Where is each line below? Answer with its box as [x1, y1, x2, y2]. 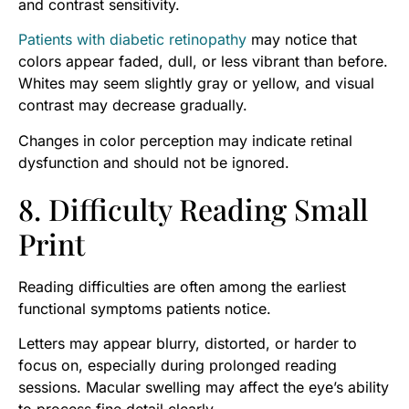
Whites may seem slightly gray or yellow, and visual [18, 74, 374, 93]
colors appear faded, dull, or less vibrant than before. [18, 52, 388, 71]
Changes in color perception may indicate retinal [18, 131, 352, 150]
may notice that [246, 30, 357, 49]
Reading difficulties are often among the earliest [18, 277, 346, 296]
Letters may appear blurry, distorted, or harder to [18, 333, 357, 352]
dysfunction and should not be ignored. [18, 152, 289, 172]
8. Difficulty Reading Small [18, 188, 368, 228]
